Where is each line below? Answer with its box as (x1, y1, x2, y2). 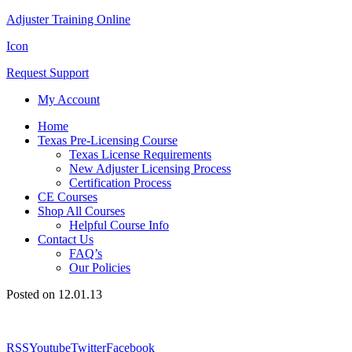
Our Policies (69, 261, 130, 274)
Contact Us (38, 233, 93, 246)
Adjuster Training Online (6, 13, 130, 26)
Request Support (6, 66, 89, 79)
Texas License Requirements (69, 148, 211, 161)
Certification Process (69, 176, 171, 189)
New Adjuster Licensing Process (69, 162, 231, 175)
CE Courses (38, 190, 97, 203)
